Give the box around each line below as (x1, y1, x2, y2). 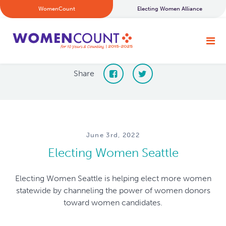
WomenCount (38, 6, 75, 12)
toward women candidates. (64, 197, 162, 207)
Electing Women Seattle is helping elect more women (15, 173, 211, 183)
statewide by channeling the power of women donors (16, 185, 210, 195)
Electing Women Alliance (137, 6, 202, 12)
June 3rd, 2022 (86, 131, 140, 139)
